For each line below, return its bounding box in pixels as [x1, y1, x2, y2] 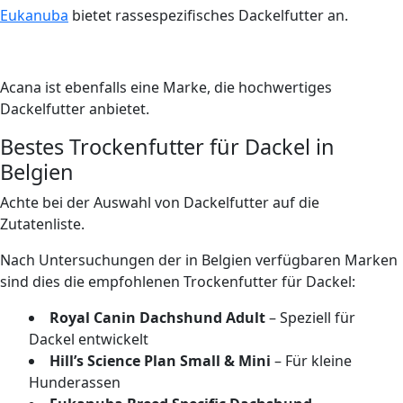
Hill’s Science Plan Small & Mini [49, 350, 271, 371]
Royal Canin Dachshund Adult [49, 307, 265, 327]
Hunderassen [29, 372, 121, 392]
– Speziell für [265, 307, 355, 327]
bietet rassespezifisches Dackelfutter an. [68, 4, 348, 25]
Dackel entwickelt [29, 328, 148, 349]
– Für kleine [271, 350, 352, 371]
